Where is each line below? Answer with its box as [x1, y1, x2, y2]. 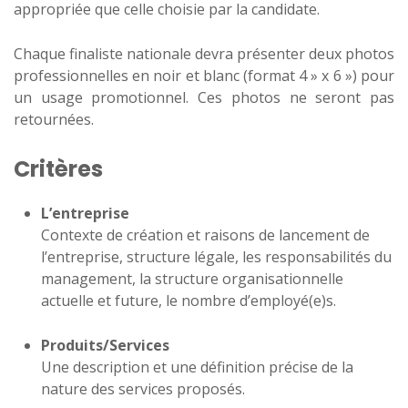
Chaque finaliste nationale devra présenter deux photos [14, 44, 394, 64]
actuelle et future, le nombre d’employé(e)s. [41, 291, 336, 311]
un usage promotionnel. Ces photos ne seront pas [14, 87, 394, 107]
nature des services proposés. [41, 379, 245, 399]
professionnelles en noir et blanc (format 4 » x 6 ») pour [14, 66, 394, 86]
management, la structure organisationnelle [41, 269, 343, 289]
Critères [14, 154, 103, 184]
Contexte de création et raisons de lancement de [41, 225, 370, 245]
